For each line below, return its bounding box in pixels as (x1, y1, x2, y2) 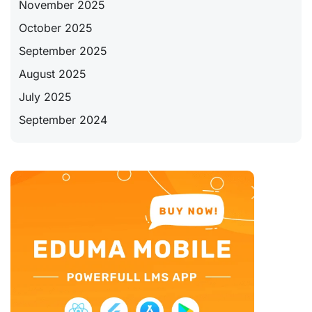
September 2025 (19, 43, 107, 58)
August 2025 (19, 66, 86, 81)
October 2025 (19, 20, 93, 35)
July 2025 (19, 89, 72, 104)
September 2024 (19, 112, 107, 127)
